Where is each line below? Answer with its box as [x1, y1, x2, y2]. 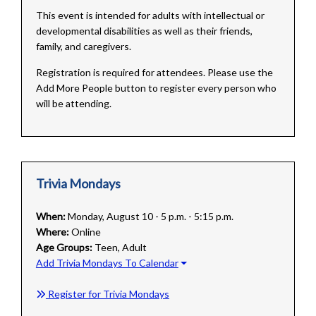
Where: [35, 226, 69, 238]
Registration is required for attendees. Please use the [35, 66, 273, 79]
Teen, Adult [92, 241, 147, 254]
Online [71, 226, 101, 238]
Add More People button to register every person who [35, 82, 276, 95]
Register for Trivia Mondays [45, 288, 169, 300]
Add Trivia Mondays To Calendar [35, 257, 178, 269]
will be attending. [35, 97, 111, 110]
